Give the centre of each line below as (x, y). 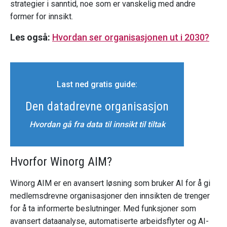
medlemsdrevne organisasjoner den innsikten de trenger (110, 196)
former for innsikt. (42, 17)
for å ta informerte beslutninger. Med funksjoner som (103, 209)
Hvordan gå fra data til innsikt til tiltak (97, 125)
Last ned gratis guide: (97, 85)
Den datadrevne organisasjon (97, 107)
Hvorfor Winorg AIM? (61, 162)
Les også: (31, 37)
